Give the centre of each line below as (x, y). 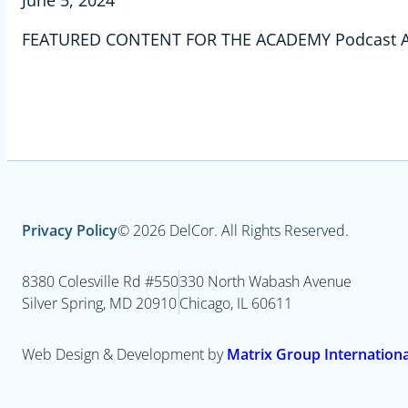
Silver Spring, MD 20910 (99, 304)
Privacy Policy (70, 231)
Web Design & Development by (124, 355)
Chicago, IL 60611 (236, 304)
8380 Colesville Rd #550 (100, 282)
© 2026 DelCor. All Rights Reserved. (233, 231)
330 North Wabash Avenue (265, 282)
